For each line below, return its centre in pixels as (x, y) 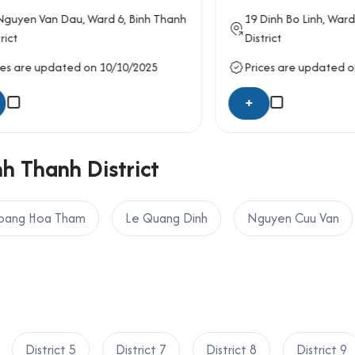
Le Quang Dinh (166, 218)
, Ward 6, (75, 18)
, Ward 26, (318, 18)
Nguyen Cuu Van (293, 218)
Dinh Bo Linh (260, 18)
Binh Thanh (127, 18)
